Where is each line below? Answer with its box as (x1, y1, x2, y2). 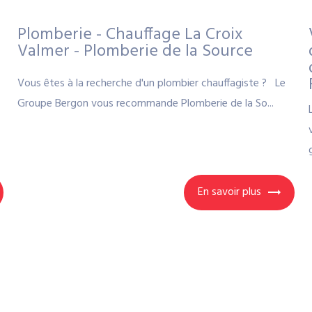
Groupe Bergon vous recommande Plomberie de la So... (17, 94, 274, 113)
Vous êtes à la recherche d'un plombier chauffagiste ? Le (17, 74, 286, 93)
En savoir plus (198, 183, 262, 202)
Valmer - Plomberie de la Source (17, 38, 253, 65)
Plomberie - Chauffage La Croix (17, 21, 242, 48)
